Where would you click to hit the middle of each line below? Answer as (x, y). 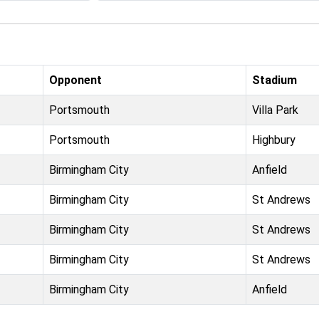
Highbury (274, 140)
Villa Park (275, 110)
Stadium (274, 80)
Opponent (75, 80)
